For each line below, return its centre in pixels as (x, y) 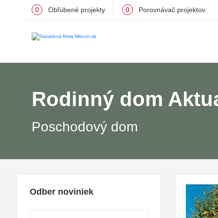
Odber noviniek (62, 192)
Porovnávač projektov (171, 10)
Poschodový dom (85, 127)
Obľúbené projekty (76, 10)
